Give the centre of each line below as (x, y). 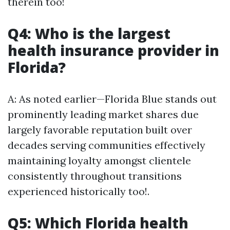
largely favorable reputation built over (100, 130)
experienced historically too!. (79, 191)
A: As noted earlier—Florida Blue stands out (112, 99)
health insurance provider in (113, 50)
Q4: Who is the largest (89, 33)
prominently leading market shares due (103, 114)
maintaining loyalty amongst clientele (99, 160)
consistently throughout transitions (95, 176)
